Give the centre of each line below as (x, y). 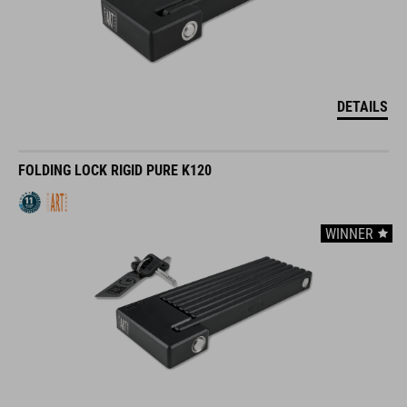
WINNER (349, 234)
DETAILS (362, 107)
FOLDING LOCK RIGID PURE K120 (115, 170)
